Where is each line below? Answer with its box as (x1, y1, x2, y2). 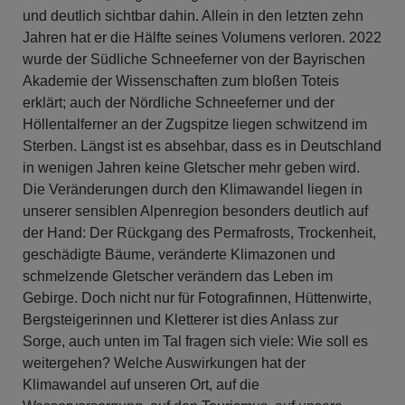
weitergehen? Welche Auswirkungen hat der (23, 354, 306, 371)
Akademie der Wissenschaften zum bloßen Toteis (23, 72, 339, 89)
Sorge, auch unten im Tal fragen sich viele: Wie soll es (23, 333, 368, 349)
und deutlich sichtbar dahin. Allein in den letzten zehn (23, 7, 363, 24)
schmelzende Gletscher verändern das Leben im (23, 268, 333, 284)
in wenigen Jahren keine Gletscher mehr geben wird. (23, 159, 360, 175)
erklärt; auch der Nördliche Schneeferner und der (23, 94, 334, 110)
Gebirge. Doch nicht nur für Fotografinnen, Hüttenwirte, (23, 289, 372, 306)
